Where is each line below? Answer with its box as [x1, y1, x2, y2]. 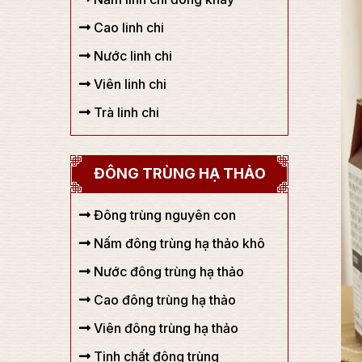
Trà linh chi [90, 104, 159, 120]
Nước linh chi [90, 48, 172, 64]
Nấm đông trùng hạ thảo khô [90, 235, 265, 251]
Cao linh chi [90, 19, 164, 36]
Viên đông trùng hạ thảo [90, 320, 238, 336]
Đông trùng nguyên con [90, 207, 236, 223]
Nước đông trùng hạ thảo [90, 263, 244, 280]
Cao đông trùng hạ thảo [90, 292, 236, 308]
